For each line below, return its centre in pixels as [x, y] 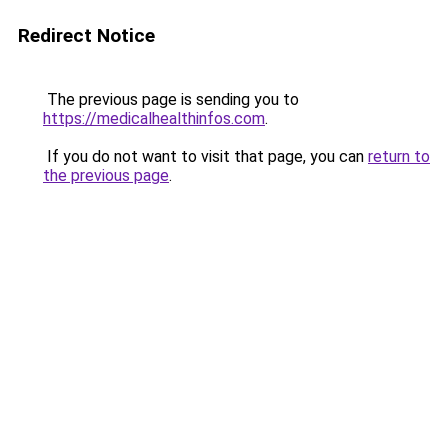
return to [399, 156]
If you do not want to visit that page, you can [205, 156]
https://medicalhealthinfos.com [154, 118]
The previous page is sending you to [171, 99]
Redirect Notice [86, 35]
